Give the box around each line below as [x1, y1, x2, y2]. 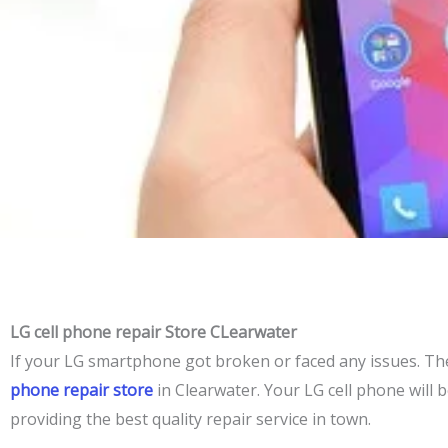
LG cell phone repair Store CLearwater [10, 321, 297, 343]
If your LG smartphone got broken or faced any [10, 350, 370, 372]
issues [370, 350, 417, 372]
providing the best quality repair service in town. [10, 408, 371, 430]
